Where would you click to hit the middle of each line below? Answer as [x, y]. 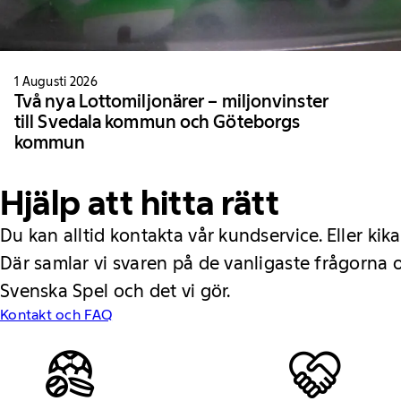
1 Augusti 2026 [56, 81]
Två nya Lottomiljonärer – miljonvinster [171, 101]
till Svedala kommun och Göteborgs [158, 121]
